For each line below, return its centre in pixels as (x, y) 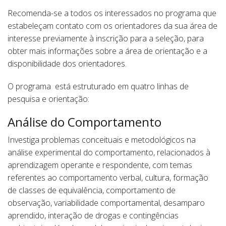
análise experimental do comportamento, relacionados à (109, 152)
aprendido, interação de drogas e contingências (93, 215)
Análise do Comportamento (84, 122)
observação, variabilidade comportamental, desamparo (106, 203)
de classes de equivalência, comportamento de (92, 190)
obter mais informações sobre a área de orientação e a (107, 51)
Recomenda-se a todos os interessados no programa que (112, 13)
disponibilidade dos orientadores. (67, 64)
